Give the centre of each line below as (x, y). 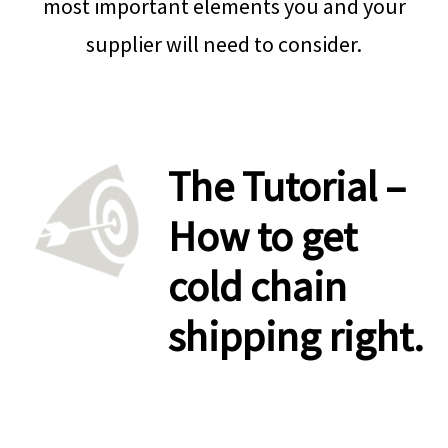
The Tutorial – (287, 185)
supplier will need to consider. (224, 43)
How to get (263, 235)
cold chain (258, 285)
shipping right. (296, 335)
